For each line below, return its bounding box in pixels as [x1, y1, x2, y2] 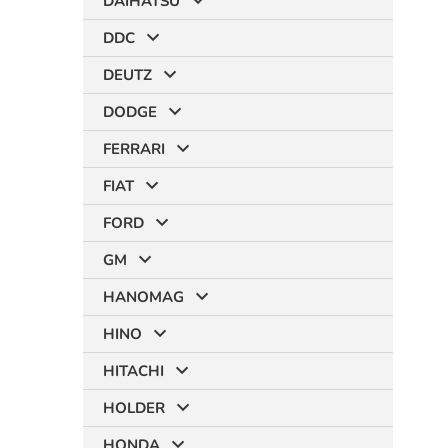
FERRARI [103, 139, 165, 159]
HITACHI [103, 361, 164, 381]
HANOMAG [103, 287, 184, 307]
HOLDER [103, 398, 165, 418]
